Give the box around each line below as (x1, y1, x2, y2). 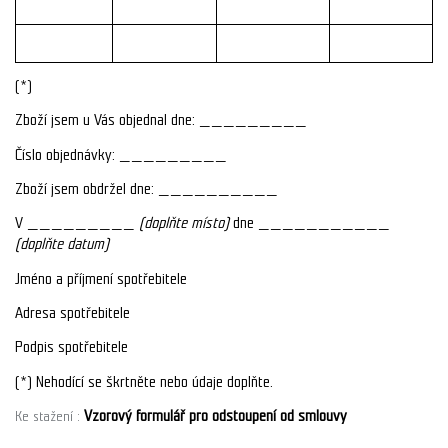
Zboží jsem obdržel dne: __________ (15, 179, 278, 198)
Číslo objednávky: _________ (15, 145, 227, 164)
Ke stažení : (15, 408, 84, 424)
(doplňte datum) (15, 235, 109, 254)
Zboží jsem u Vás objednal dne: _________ (15, 111, 307, 130)
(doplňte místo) (139, 214, 233, 233)
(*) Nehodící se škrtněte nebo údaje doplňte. (15, 372, 273, 391)
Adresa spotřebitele (15, 303, 130, 322)
